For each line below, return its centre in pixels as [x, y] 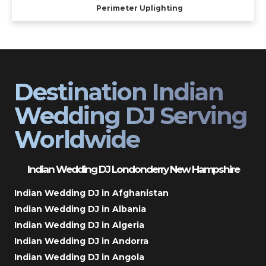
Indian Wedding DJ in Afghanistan [91, 193]
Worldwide [77, 139]
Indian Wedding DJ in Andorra [81, 241]
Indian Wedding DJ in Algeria [79, 225]
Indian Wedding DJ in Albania [80, 209]
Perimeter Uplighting [140, 8]
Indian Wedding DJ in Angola [79, 257]
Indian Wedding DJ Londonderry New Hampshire [133, 169]
